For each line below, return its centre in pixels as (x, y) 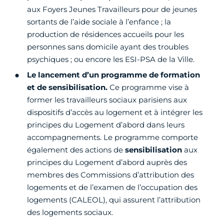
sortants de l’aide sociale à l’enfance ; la (99, 22)
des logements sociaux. (70, 212)
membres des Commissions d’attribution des (110, 175)
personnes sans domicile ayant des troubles (108, 47)
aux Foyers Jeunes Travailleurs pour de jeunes (112, 9)
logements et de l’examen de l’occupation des (112, 187)
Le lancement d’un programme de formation (113, 75)
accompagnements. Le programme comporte (112, 137)
